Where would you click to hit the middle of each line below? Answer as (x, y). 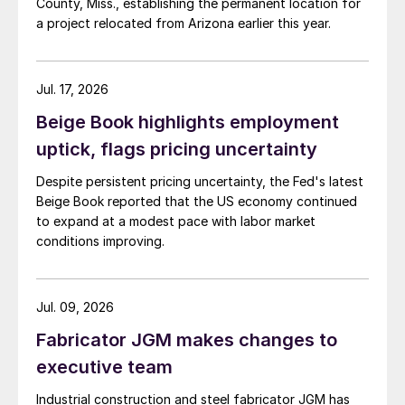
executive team (104, 367)
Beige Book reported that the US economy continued (197, 202)
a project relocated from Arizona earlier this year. (184, 24)
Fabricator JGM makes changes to (187, 340)
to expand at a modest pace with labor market (176, 221)
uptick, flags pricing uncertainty (179, 150)
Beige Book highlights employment (188, 122)
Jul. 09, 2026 (75, 307)
